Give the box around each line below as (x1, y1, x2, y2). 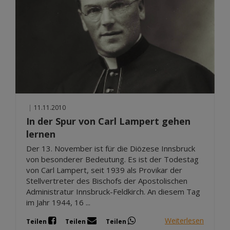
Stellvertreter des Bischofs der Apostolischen (26, 175, 187, 186)
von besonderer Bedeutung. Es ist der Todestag (26, 154, 199, 164)
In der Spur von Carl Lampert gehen (26, 114, 190, 127)
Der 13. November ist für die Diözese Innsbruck (26, 143, 195, 154)
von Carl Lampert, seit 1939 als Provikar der (26, 164, 182, 175)
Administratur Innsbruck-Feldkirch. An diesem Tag (26, 186, 200, 197)
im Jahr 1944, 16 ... (26, 197, 90, 207)
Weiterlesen (165, 216, 204, 226)
